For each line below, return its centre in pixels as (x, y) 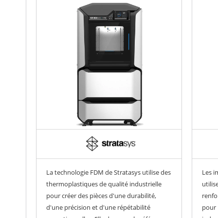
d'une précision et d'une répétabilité (98, 208)
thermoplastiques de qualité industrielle (104, 184)
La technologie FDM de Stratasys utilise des (109, 173)
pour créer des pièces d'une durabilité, (101, 196)
